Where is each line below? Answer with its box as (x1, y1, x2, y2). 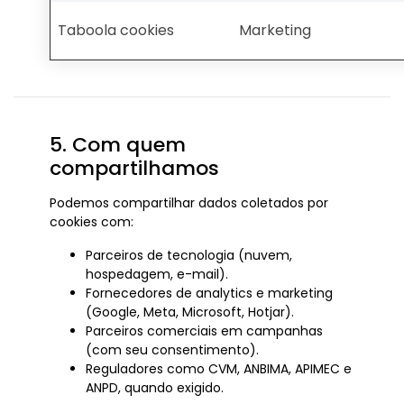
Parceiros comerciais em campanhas (86, 322, 323, 340)
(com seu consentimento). (86, 341, 259, 359)
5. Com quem (50, 131, 186, 159)
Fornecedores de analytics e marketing (86, 284, 333, 302)
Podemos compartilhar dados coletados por (50, 194, 328, 212)
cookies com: (50, 213, 133, 231)
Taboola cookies (58, 20, 174, 41)
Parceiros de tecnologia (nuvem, (86, 246, 292, 264)
